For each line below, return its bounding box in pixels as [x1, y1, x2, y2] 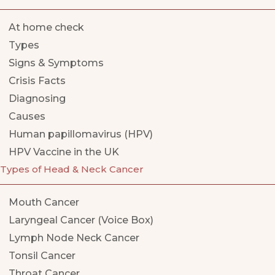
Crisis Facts [9, 75, 66, 87]
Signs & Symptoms [9, 57, 104, 69]
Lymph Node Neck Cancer [9, 232, 139, 244]
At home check [9, 21, 84, 34]
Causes [9, 110, 45, 123]
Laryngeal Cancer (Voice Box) [9, 214, 153, 227]
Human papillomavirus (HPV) [9, 128, 153, 141]
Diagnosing [9, 93, 66, 105]
